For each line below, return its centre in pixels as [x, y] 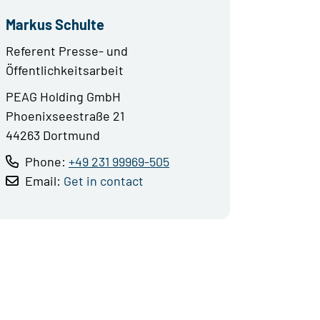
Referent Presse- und [67, 50]
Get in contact [104, 180]
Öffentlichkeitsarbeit [65, 70]
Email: [43, 180]
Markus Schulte [55, 24]
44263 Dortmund [53, 135]
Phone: [45, 161]
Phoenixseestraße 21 [65, 115]
